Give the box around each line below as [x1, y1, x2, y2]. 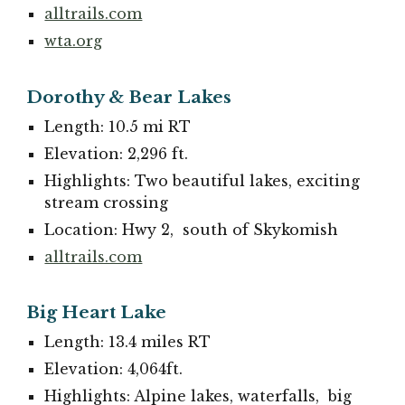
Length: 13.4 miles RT [44, 333, 212, 352]
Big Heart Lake [26, 302, 167, 324]
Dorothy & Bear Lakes [26, 86, 232, 108]
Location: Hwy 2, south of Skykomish [44, 220, 339, 239]
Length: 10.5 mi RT [44, 117, 192, 136]
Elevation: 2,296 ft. [44, 144, 189, 163]
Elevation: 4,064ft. [44, 360, 184, 379]
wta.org [44, 32, 103, 50]
